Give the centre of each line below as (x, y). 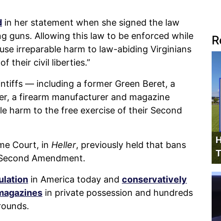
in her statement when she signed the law (91, 22)
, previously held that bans (131, 145)
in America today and (75, 179)
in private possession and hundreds (118, 192)
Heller (64, 145)
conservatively (154, 179)
